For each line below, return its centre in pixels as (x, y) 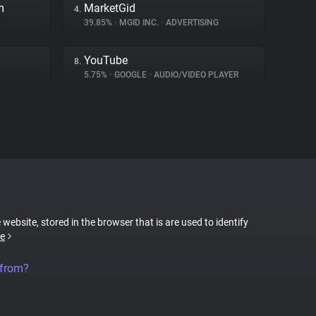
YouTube (106, 60)
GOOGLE (130, 75)
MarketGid (110, 8)
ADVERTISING (191, 23)
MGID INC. (139, 23)
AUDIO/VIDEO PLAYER (195, 75)
